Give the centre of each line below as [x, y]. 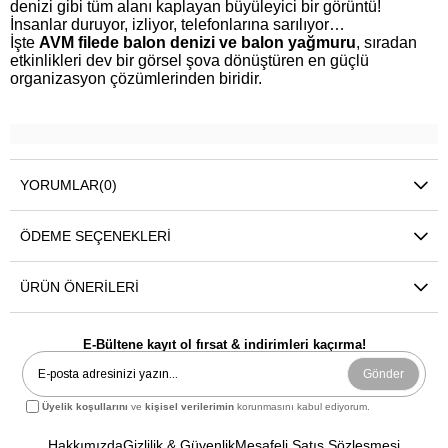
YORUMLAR [59, 185]
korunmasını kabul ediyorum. [302, 407]
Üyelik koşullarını [85, 407]
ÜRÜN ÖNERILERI [79, 287]
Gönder [383, 374]
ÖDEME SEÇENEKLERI [95, 236]
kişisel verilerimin [190, 407]
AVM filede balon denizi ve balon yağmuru [197, 43]
